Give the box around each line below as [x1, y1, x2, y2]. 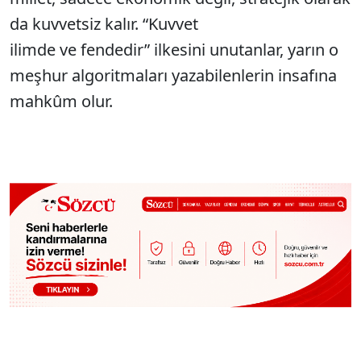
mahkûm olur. [10, 90, 113, 112]
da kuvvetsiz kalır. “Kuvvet [10, 13, 198, 35]
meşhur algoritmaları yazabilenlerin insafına [10, 64, 337, 86]
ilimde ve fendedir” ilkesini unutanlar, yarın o [10, 39, 338, 60]
